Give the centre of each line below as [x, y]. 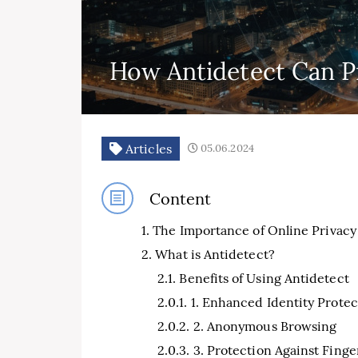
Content [181, 198]
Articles [147, 148]
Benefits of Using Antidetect [264, 278]
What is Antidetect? [215, 254]
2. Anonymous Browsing [265, 326]
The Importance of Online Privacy [255, 230]
